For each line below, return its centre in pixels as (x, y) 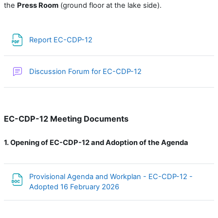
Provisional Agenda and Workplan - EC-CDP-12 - (111, 177)
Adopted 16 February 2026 (75, 187)
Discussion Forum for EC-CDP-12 (86, 71)
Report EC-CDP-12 (62, 40)
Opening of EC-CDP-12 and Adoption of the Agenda (99, 143)
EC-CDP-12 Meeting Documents (66, 119)
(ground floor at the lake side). (110, 5)
